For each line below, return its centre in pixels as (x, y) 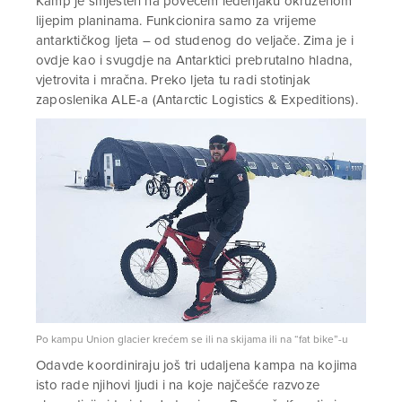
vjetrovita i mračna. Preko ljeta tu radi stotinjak (174, 80)
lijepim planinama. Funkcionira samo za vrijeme (176, 21)
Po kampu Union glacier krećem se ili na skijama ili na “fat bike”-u (192, 339)
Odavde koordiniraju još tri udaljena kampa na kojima (197, 365)
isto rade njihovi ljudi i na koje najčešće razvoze (178, 385)
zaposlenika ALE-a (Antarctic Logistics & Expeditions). (197, 100)
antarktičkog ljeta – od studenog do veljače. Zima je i (195, 40)
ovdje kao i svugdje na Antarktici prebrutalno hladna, (194, 60)
